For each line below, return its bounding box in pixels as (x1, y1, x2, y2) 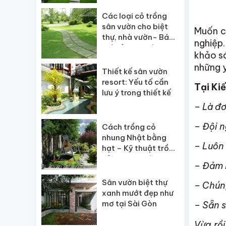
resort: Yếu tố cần (102, 77, 168, 87)
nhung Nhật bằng (102, 133, 166, 142)
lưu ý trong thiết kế (102, 88, 171, 97)
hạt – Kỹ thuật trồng (102, 143, 179, 153)
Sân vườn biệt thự (102, 178, 167, 187)
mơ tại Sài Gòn (102, 199, 157, 208)
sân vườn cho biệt (102, 22, 168, 31)
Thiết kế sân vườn (102, 67, 167, 76)
